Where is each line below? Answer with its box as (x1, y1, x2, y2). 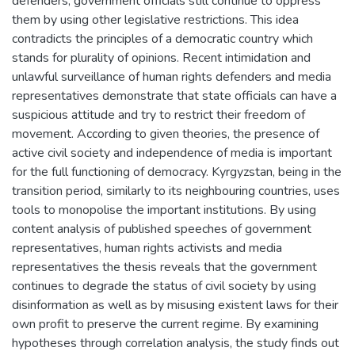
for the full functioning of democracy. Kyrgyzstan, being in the (12, 162, 342, 181)
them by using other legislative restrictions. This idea (12, 10, 299, 29)
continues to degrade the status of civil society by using (12, 277, 316, 295)
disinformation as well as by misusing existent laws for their (12, 296, 338, 314)
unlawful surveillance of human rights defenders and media (12, 67, 331, 86)
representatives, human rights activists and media (12, 239, 282, 257)
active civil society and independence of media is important (12, 143, 332, 162)
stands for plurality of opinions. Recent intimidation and (12, 48, 311, 67)
